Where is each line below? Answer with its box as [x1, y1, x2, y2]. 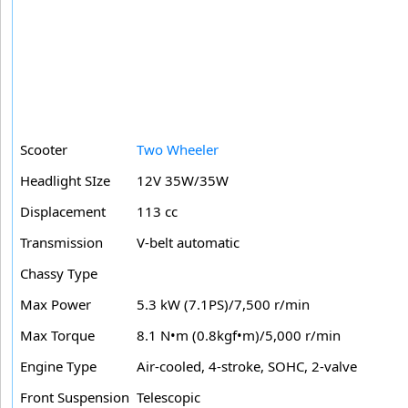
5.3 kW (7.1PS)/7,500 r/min [137, 294, 310, 313]
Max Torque [20, 325, 95, 344]
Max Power [20, 294, 91, 313]
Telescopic [137, 387, 200, 406]
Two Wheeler [137, 139, 219, 158]
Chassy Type [20, 263, 97, 282]
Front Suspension [20, 387, 129, 406]
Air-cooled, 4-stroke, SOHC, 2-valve [137, 356, 357, 375]
